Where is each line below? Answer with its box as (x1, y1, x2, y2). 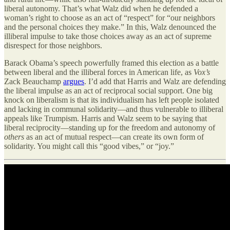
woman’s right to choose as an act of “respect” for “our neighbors (4, 13, 215, 23)
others (4, 132, 24, 142)
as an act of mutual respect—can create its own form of (24, 132, 204, 142)
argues (63, 77, 84, 86)
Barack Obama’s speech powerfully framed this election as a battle (4, 59, 219, 68)
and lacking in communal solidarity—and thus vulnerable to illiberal (4, 105, 223, 114)
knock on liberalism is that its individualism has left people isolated (4, 95, 219, 105)
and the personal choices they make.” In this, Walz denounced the (4, 23, 216, 32)
